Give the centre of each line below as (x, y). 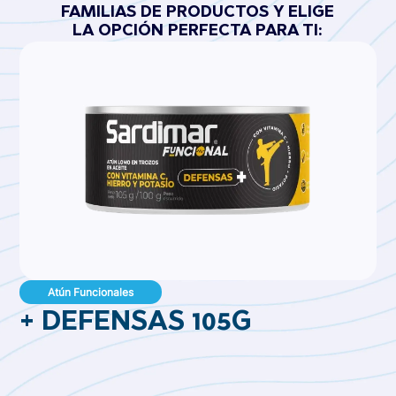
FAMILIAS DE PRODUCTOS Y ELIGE (198, 13)
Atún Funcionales (91, 292)
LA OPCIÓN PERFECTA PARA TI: (198, 32)
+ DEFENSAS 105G (136, 324)
